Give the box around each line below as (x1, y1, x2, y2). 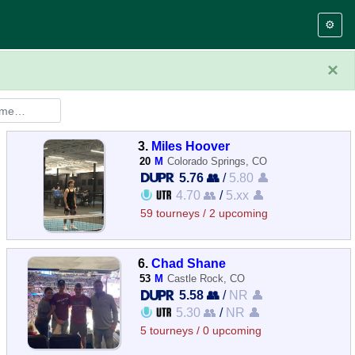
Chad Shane (151, 256, 227, 271)
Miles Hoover (151, 139, 231, 153)
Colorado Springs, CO (167, 155, 268, 167)
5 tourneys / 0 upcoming (140, 325, 262, 338)
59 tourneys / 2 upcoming (140, 208, 269, 219)
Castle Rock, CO (167, 273, 246, 285)
